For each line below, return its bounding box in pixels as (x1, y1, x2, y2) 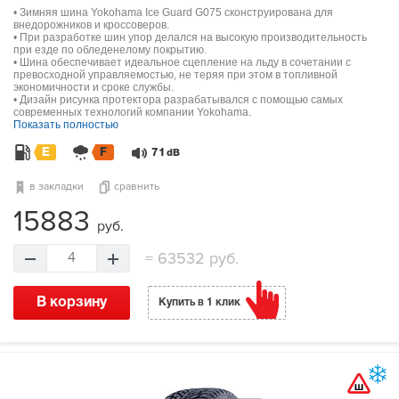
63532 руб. (153, 248, 239, 269)
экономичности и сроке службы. (13, 81, 174, 94)
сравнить (114, 180, 159, 194)
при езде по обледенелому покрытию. (13, 44, 207, 57)
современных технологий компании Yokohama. (13, 106, 251, 119)
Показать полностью (13, 118, 118, 132)
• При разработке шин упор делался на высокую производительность (13, 31, 367, 45)
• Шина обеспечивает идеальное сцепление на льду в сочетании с (13, 56, 351, 69)
